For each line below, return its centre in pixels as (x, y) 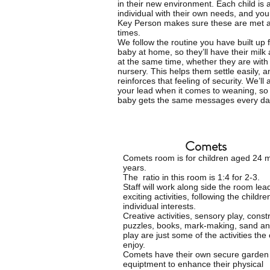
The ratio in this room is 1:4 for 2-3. (191, 177)
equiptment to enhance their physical (193, 264)
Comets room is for (161, 158)
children (213, 158)
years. (136, 168)
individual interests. (159, 206)
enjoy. (134, 245)
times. (129, 33)
